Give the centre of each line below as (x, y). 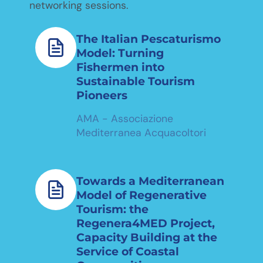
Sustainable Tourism (136, 81)
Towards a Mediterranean (150, 181)
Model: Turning (120, 53)
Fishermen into (120, 67)
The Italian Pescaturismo (149, 38)
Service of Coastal (128, 251)
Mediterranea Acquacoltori (141, 132)
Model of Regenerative (141, 195)
